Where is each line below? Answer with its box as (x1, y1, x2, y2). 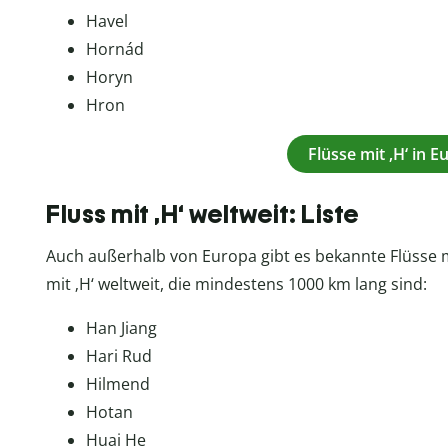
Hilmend (86, 373, 150, 396)
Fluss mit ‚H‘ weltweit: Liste (46, 198, 360, 229)
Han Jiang (86, 317, 157, 340)
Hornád (86, 38, 144, 61)
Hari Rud (86, 345, 152, 368)
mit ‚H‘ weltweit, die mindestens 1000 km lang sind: (46, 273, 427, 296)
